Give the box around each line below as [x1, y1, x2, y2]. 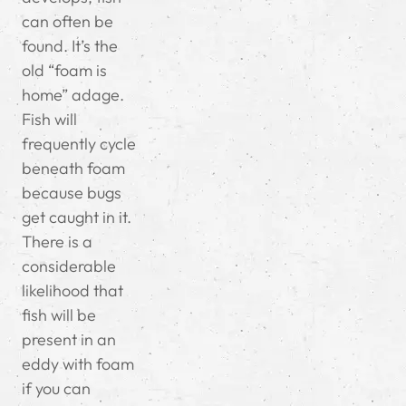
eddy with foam [22, 353, 134, 375]
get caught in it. [22, 207, 131, 228]
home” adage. [22, 84, 124, 106]
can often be [22, 11, 113, 33]
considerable [22, 256, 116, 277]
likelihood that [22, 280, 123, 302]
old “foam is [22, 60, 107, 82]
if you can [22, 378, 91, 400]
